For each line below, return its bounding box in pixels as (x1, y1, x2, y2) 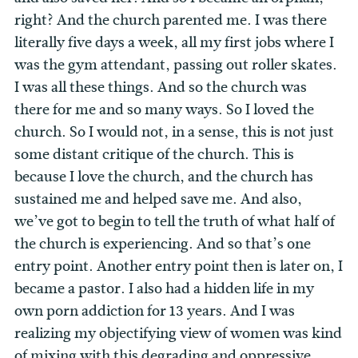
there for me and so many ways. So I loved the (14, 99, 314, 121)
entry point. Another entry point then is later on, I (14, 256, 343, 277)
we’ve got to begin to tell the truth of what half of (14, 211, 335, 233)
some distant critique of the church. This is (14, 144, 294, 165)
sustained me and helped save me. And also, (14, 189, 302, 210)
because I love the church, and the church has (14, 166, 313, 188)
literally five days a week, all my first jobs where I (14, 32, 334, 54)
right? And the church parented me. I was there (14, 10, 327, 31)
